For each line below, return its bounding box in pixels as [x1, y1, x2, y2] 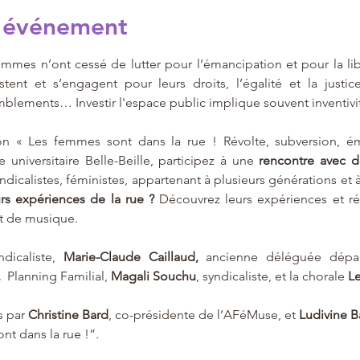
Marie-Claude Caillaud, [63, 249, 207, 264]
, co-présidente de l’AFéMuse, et [108, 307, 299, 322]
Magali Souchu [110, 268, 196, 284]
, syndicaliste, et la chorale [195, 268, 345, 284]
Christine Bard [27, 307, 108, 322]
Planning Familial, [6, 268, 111, 284]
